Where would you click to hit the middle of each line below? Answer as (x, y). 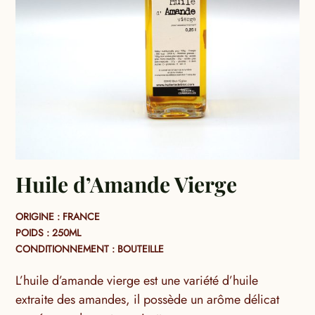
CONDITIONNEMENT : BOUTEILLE (90, 249)
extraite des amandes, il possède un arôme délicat (148, 300)
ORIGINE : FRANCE (58, 217)
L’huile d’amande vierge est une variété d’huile (137, 281)
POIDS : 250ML (49, 233)
